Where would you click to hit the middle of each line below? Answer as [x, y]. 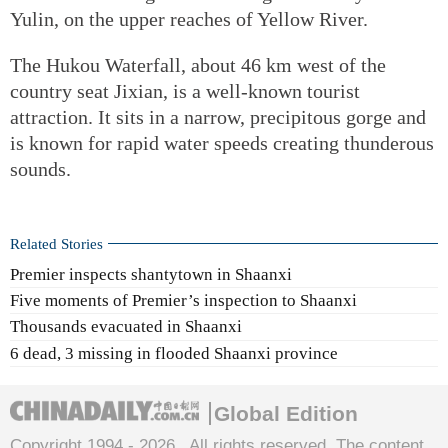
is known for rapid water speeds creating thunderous [222, 142]
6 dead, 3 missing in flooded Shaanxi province [174, 353]
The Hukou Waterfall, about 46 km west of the [198, 64]
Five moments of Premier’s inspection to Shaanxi [183, 301]
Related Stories [56, 243]
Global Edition [286, 413]
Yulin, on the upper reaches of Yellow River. [189, 18]
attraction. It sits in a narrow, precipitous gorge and [218, 116]
